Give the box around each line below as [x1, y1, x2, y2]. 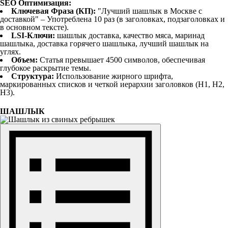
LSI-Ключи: [11, 31, 55, 40]
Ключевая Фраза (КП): [11, 7, 96, 15]
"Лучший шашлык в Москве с [96, 7, 202, 15]
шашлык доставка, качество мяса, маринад [55, 31, 205, 40]
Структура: [11, 72, 54, 80]
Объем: [11, 55, 38, 64]
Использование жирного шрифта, [54, 72, 173, 80]
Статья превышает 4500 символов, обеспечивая [38, 55, 205, 64]
